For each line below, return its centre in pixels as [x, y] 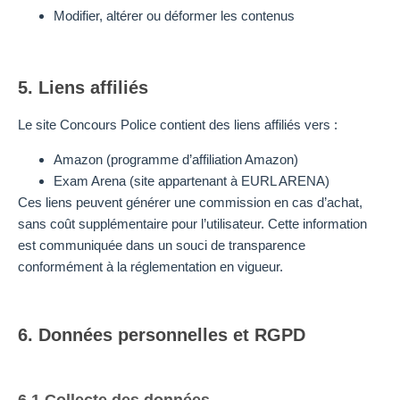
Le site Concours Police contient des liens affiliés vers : [178, 125]
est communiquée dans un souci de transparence [162, 245]
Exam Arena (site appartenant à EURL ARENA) [192, 180]
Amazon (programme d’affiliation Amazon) [176, 159]
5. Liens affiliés [83, 88]
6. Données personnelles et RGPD [162, 335]
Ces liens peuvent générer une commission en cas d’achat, [190, 202]
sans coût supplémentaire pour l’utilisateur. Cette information [192, 223]
